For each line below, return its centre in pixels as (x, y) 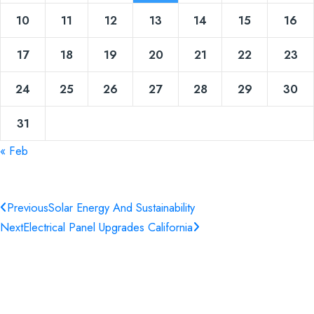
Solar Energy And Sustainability (122, 207)
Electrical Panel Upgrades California (108, 227)
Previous (28, 207)
